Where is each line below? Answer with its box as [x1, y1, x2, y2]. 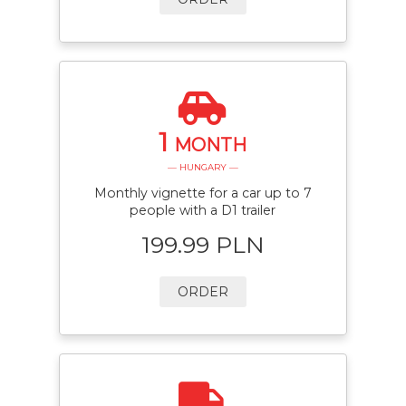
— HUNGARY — [167, 161, 238, 172]
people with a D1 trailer [130, 202, 276, 219]
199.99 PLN [140, 230, 265, 258]
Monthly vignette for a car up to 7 [93, 185, 312, 202]
